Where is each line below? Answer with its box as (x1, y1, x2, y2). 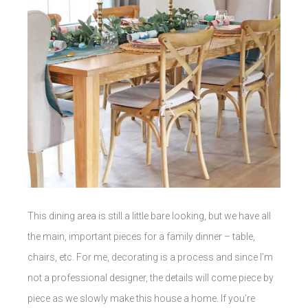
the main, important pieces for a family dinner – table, (27, 230, 255, 242)
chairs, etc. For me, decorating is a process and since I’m (27, 251, 273, 263)
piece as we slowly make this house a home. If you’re (27, 292, 255, 304)
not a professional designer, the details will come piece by (27, 272, 274, 283)
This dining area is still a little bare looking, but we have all (27, 210, 271, 221)
